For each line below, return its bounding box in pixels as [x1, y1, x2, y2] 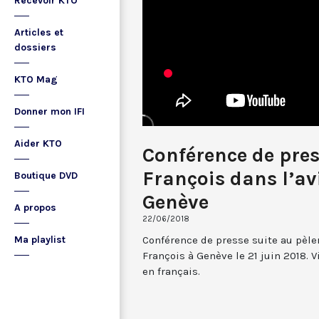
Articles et [14, 26, 63, 38]
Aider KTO [14, 137, 62, 150]
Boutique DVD [14, 169, 78, 182]
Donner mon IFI [14, 105, 85, 117]
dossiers [14, 41, 56, 53]
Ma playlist [14, 234, 66, 246]
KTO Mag [14, 73, 58, 85]
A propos [14, 202, 56, 214]
